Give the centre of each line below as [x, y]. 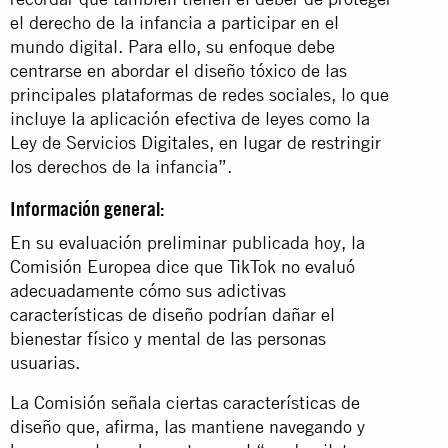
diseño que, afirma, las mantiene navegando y [187, 426]
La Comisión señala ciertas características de [185, 402]
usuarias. [45, 362]
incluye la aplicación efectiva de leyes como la [190, 118]
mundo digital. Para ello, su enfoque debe [172, 46]
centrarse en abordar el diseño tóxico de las [178, 70]
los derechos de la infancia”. [121, 166]
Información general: [87, 208]
